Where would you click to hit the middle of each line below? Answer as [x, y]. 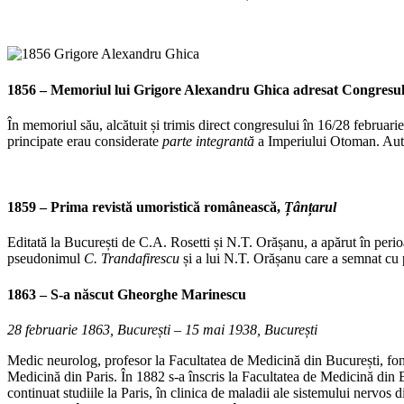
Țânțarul [310, 207]
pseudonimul [46, 259]
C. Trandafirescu [132, 259]
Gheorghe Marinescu [182, 294]
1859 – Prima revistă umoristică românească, [146, 207]
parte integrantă [208, 141]
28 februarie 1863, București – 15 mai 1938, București [162, 329]
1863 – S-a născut [62, 294]
